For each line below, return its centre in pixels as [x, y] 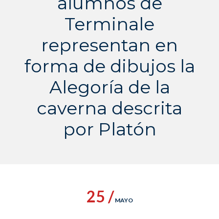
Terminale [109, 24]
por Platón [109, 129]
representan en [109, 45]
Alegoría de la [109, 87]
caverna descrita [109, 108]
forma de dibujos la [109, 66]
